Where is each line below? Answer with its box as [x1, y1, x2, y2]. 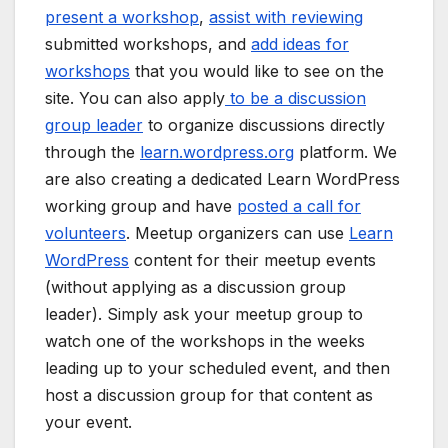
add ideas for [251, 34, 349, 55]
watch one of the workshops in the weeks [45, 331, 365, 352]
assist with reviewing [209, 7, 363, 28]
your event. [45, 412, 132, 433]
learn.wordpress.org [140, 142, 294, 163]
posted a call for [237, 196, 361, 217]
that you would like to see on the [130, 61, 384, 82]
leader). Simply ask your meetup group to [45, 304, 363, 325]
